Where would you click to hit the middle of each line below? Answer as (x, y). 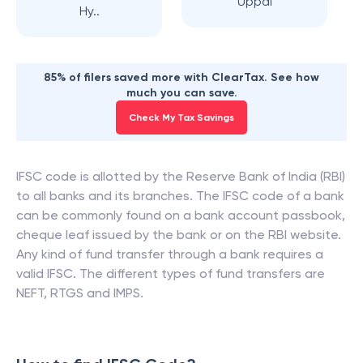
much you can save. (181, 93)
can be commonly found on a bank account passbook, (181, 215)
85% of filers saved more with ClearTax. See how (181, 77)
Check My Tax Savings (181, 117)
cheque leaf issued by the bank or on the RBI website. (179, 235)
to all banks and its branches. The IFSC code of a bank (180, 196)
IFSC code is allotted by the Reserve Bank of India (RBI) (181, 176)
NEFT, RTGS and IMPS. (80, 293)
